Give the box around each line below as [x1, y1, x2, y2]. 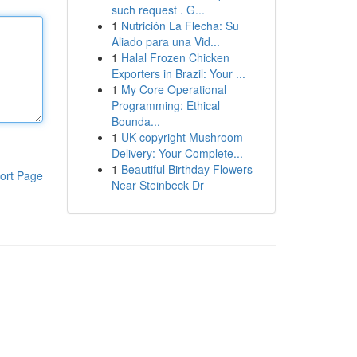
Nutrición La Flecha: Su [120, 18, 239, 33]
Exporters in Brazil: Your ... [111, 65, 245, 81]
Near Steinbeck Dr [111, 177, 204, 193]
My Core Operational [120, 81, 226, 97]
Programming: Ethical [111, 97, 220, 113]
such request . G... [111, 2, 205, 18]
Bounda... [111, 113, 160, 129]
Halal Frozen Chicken [120, 49, 229, 65]
